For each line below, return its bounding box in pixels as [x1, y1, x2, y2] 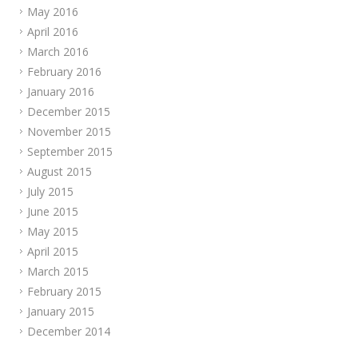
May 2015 [27, 224, 78, 239]
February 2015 [27, 284, 101, 299]
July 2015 [27, 184, 74, 199]
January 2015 [27, 304, 94, 319]
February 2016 [27, 64, 101, 79]
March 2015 [27, 264, 89, 279]
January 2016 [27, 84, 94, 99]
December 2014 [27, 324, 110, 339]
